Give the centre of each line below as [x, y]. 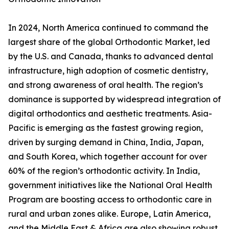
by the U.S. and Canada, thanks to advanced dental [111, 56]
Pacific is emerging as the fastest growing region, [106, 128]
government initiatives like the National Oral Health [110, 185]
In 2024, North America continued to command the [108, 28]
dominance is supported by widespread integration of [114, 99]
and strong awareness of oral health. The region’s [106, 85]
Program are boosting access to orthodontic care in [110, 200]
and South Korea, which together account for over [108, 157]
